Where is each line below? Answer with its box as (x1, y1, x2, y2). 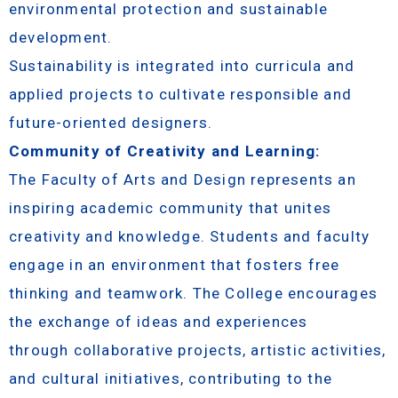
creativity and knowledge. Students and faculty (9, 227, 370, 245)
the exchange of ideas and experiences (9, 312, 308, 330)
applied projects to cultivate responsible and (9, 84, 353, 103)
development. (9, 28, 113, 46)
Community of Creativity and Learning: (9, 141, 321, 160)
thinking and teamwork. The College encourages (9, 283, 378, 302)
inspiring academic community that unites (9, 198, 332, 217)
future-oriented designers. (9, 113, 213, 131)
